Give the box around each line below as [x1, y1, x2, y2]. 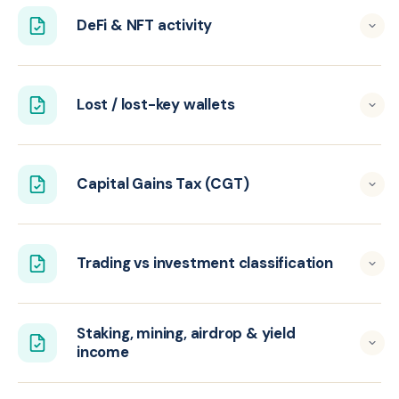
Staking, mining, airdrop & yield [77, 322, 296, 343]
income [77, 341, 129, 362]
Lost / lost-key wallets [77, 94, 235, 115]
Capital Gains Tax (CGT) [77, 174, 249, 194]
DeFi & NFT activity [77, 15, 213, 36]
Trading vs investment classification [77, 253, 333, 273]
